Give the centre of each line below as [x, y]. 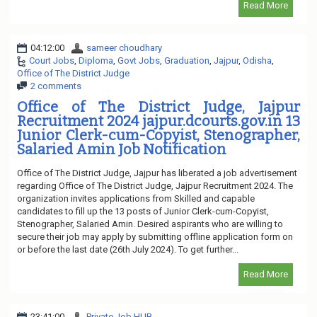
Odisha [257, 60]
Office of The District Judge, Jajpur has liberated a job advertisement [157, 173]
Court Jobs [52, 60]
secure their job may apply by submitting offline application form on [155, 236]
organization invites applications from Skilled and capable [136, 198]
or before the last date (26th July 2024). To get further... [128, 249]
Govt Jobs [139, 60]
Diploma [96, 60]
